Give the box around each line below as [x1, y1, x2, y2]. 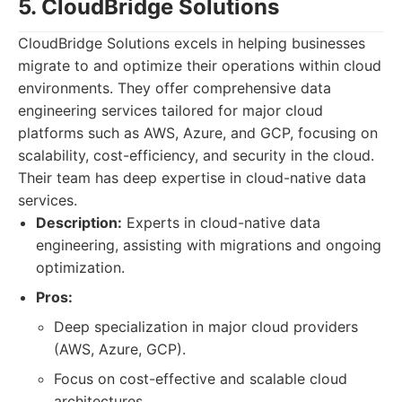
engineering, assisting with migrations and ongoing [36, 236, 381, 254]
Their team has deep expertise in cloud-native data [18, 169, 366, 187]
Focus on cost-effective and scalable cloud [54, 370, 347, 388]
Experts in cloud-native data [122, 214, 320, 232]
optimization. [36, 258, 125, 276]
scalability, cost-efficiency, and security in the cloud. [18, 146, 374, 164]
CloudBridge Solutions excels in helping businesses [18, 34, 365, 52]
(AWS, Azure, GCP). [54, 340, 186, 358]
